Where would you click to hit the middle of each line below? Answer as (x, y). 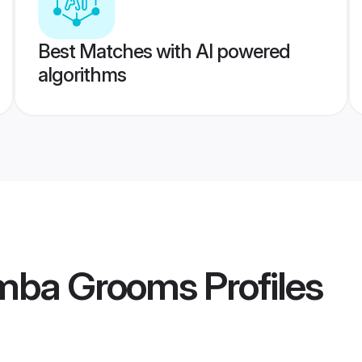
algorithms (82, 75)
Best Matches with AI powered (164, 51)
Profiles (259, 286)
